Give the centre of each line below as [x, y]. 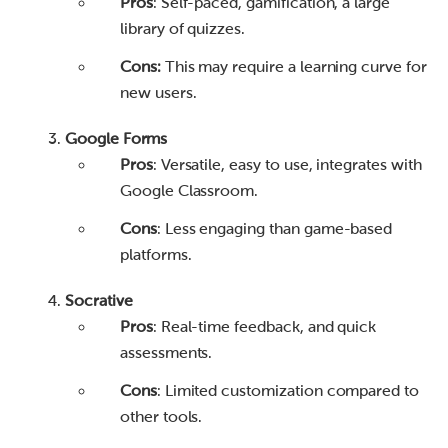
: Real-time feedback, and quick [264, 327]
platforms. [156, 255]
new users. [158, 93]
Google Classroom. [189, 191]
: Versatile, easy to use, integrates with [287, 165]
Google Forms [116, 139]
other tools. [161, 417]
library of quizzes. [183, 29]
